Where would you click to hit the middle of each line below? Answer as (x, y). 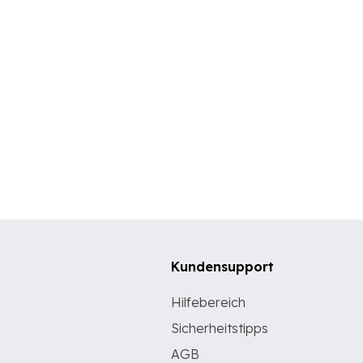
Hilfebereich (208, 302)
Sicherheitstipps (220, 328)
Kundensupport (222, 267)
